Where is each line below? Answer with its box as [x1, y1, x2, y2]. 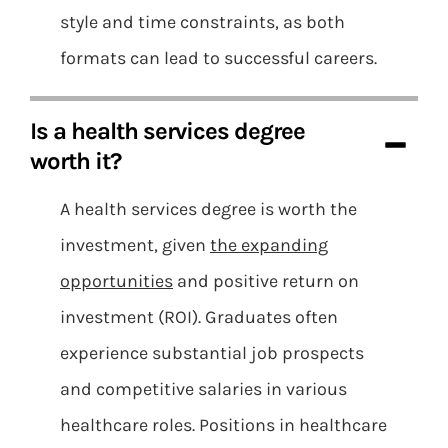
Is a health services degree [30, 117, 305, 145]
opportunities [60, 270, 173, 292]
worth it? [30, 147, 121, 175]
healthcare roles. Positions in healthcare [60, 414, 387, 436]
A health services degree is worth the [60, 198, 357, 220]
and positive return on [173, 270, 359, 292]
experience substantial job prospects [60, 342, 364, 364]
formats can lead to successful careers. [60, 47, 377, 69]
